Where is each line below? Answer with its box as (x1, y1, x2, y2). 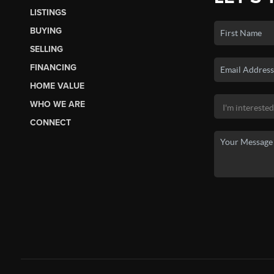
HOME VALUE (29, 80, 84, 91)
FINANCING (29, 62, 76, 73)
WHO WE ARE (29, 98, 85, 109)
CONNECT (29, 117, 71, 128)
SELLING (29, 43, 63, 54)
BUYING (29, 25, 62, 36)
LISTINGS (29, 7, 66, 18)
